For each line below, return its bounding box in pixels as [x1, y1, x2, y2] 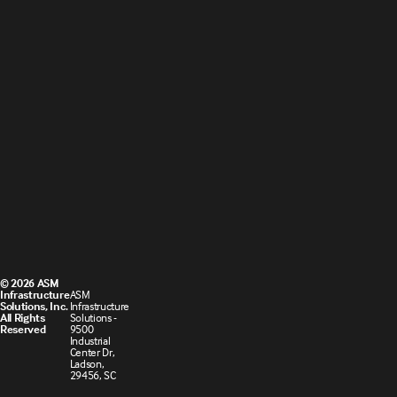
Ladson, [69, 356, 105, 371]
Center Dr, [69, 345, 115, 360]
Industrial [69, 333, 111, 348]
